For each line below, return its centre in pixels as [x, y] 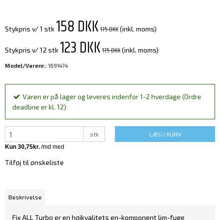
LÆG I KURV [165, 134]
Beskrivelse [25, 197]
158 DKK [77, 27]
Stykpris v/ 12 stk [32, 50]
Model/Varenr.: [26, 66]
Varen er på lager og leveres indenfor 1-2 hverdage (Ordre [112, 97]
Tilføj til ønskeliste [34, 163]
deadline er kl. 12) [39, 107]
